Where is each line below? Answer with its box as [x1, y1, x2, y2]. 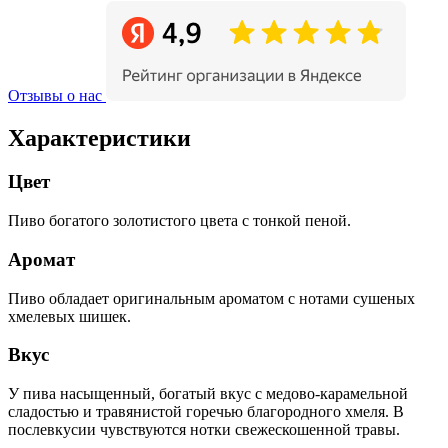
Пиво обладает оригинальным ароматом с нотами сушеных [8, 289, 415, 307]
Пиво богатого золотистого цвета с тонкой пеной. [8, 212, 351, 230]
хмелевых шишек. [8, 307, 131, 325]
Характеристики [8, 124, 191, 151]
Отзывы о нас [8, 86, 102, 104]
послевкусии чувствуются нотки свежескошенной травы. [8, 421, 400, 439]
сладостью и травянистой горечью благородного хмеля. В [8, 403, 404, 421]
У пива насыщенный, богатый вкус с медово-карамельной [8, 385, 408, 403]
